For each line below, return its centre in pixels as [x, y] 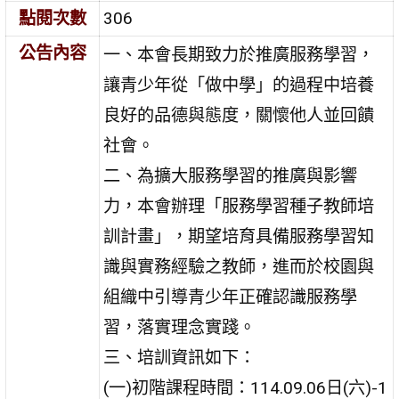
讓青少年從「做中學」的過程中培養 [239, 85]
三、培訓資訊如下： [180, 358]
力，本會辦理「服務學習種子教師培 [239, 207]
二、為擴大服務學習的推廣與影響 [231, 176]
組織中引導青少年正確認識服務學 [231, 297]
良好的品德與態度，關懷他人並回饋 [239, 116]
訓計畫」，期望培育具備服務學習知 [239, 237]
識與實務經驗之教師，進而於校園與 [239, 267]
